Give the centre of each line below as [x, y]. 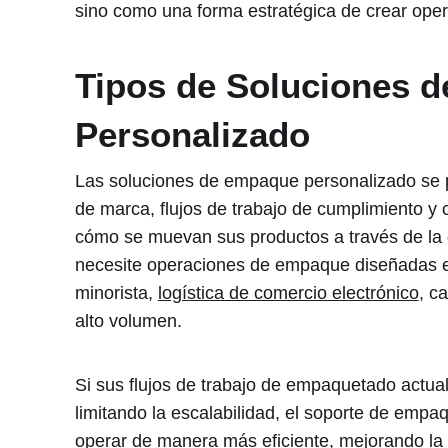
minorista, [116, 293]
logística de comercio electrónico [288, 293]
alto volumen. [128, 321]
